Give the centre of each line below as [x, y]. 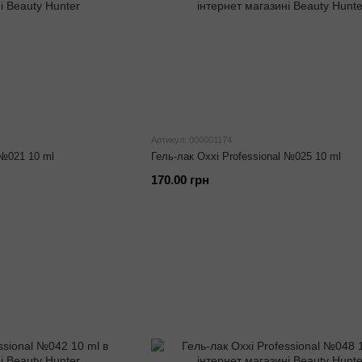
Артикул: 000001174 [191, 140]
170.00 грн [180, 180]
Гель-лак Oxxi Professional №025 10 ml [246, 156]
